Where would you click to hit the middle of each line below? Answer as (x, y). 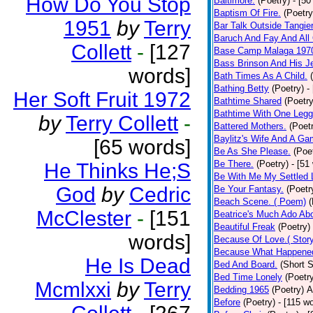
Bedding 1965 (241, 290)
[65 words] (142, 147)
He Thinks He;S (117, 171)
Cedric (160, 195)
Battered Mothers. (250, 126)
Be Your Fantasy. (249, 189)
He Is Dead (138, 266)
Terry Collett (122, 123)
